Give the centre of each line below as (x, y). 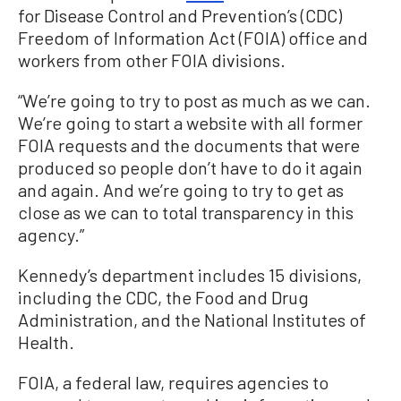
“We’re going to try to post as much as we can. (194, 100)
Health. (46, 342)
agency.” (51, 235)
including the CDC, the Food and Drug (163, 297)
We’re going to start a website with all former (190, 123)
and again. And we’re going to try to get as (181, 190)
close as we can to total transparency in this (186, 212)
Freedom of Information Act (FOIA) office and (193, 38)
